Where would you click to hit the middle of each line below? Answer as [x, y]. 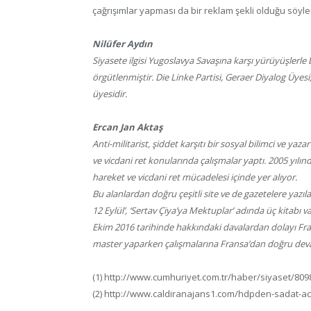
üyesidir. [110, 93]
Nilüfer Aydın [123, 43]
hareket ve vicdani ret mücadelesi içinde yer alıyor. [195, 177]
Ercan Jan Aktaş [127, 127]
